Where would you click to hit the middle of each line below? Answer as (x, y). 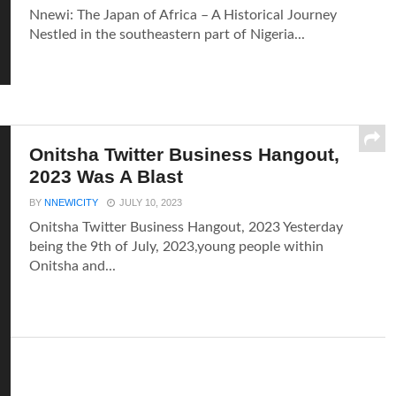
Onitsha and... (73, 266)
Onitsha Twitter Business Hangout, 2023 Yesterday (187, 227)
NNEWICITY (72, 202)
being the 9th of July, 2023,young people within (177, 247)
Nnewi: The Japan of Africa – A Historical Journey (183, 15)
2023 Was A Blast (107, 176)
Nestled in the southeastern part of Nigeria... (168, 34)
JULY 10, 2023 (151, 202)
